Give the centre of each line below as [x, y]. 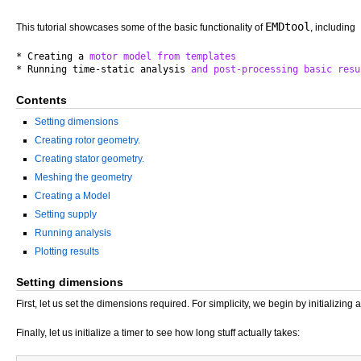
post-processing [256, 69]
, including [333, 27]
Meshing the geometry [83, 177]
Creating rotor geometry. [87, 140]
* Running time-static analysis [104, 69]
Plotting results [67, 251]
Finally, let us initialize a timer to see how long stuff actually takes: [158, 333]
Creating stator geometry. [89, 159]
